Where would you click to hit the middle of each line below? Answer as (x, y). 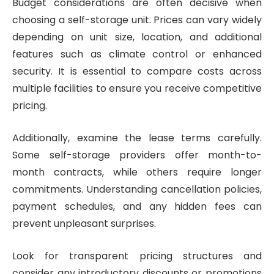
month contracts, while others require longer (137, 172)
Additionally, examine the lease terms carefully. (137, 138)
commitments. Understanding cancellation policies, (137, 189)
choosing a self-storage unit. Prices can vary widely (137, 20)
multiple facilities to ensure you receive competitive (137, 89)
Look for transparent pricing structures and (137, 256)
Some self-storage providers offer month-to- (137, 155)
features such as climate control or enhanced (137, 54)
